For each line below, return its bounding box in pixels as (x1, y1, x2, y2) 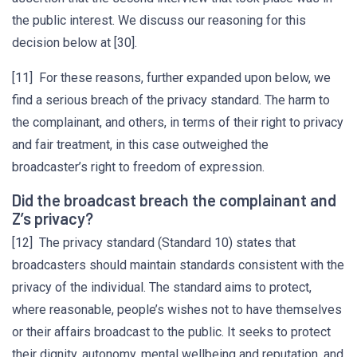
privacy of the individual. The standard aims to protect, (12, 280, 312, 295)
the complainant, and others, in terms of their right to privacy (12, 115, 343, 130)
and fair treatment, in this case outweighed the (12, 137, 269, 152)
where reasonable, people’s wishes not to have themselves (12, 302, 342, 317)
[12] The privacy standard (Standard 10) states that (12, 235, 296, 250)
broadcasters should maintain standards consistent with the (12, 257, 344, 273)
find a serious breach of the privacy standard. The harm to (12, 92, 330, 108)
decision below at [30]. (12, 35, 137, 50)
